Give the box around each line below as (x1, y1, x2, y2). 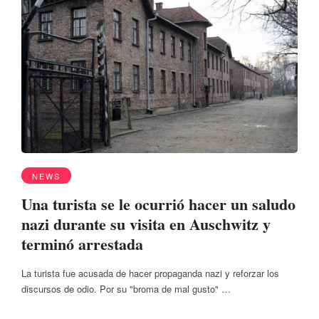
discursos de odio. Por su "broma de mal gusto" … (21, 282, 231, 296)
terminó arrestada (21, 231, 143, 256)
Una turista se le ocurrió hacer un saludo (21, 192, 296, 216)
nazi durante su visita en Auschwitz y (21, 211, 271, 236)
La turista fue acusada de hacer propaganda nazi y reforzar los (21, 266, 279, 281)
